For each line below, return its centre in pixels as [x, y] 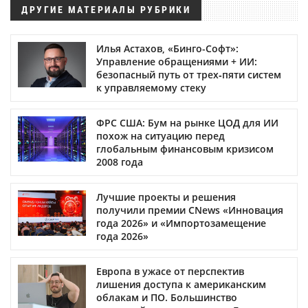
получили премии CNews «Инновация [190, 210]
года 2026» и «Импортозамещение [181, 223]
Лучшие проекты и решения [166, 197]
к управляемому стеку [151, 87]
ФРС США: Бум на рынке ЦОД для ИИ [187, 122]
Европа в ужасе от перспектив [170, 271]
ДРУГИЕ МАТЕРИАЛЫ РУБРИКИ [106, 9]
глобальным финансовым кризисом [185, 148]
